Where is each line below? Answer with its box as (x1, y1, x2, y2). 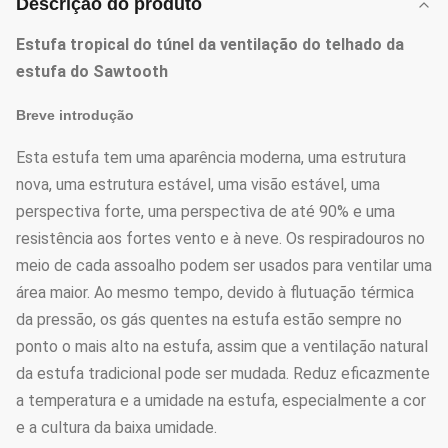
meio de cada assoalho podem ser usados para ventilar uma (16, 256, 432, 275)
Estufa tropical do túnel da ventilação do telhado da (16, 35, 404, 54)
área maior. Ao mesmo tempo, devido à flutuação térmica (16, 283, 414, 302)
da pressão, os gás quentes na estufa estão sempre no (16, 310, 402, 329)
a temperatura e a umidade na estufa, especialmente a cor (16, 391, 426, 410)
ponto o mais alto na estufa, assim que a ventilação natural (16, 337, 428, 356)
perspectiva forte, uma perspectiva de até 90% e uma (16, 202, 395, 221)
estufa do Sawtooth (16, 62, 168, 81)
